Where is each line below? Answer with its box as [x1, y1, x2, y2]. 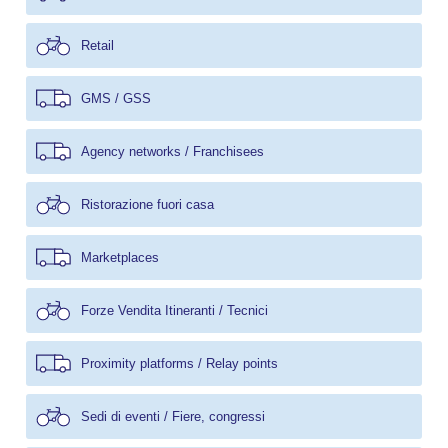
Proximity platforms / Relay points [81, 355, 278, 371]
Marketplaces [81, 249, 159, 265]
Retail [81, 37, 114, 53]
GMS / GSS [81, 90, 151, 106]
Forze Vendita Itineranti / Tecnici [81, 302, 268, 318]
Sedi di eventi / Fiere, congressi [81, 408, 265, 424]
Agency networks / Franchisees [81, 143, 264, 159]
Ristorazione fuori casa [81, 196, 214, 212]
